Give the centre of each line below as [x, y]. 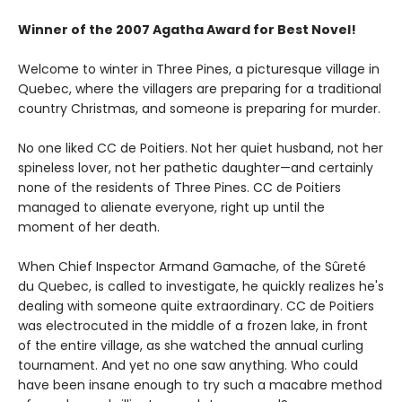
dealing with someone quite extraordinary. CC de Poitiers [196, 306]
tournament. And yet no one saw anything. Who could [188, 366]
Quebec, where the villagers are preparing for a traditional [200, 89]
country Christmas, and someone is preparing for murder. [199, 109]
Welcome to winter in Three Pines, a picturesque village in [199, 70]
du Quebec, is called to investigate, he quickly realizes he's [201, 287]
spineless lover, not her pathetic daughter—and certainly [196, 168]
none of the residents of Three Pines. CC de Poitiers [179, 188]
